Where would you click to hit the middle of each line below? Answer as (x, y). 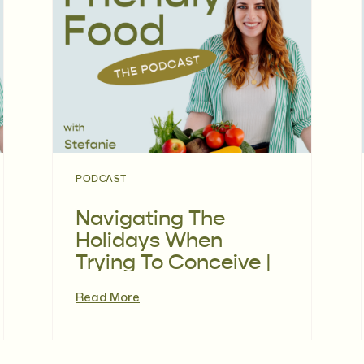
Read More (108, 297)
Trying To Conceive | (173, 264)
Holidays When (149, 242)
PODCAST (101, 180)
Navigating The (150, 220)
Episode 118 (131, 286)
